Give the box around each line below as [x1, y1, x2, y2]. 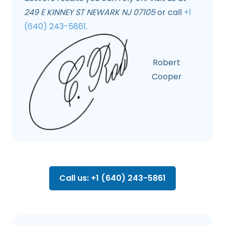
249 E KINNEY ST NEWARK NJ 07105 [24, 7, 155, 19]
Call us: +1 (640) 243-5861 [59, 172, 166, 184]
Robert [153, 57, 181, 69]
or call [155, 7, 184, 19]
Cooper [151, 71, 182, 83]
